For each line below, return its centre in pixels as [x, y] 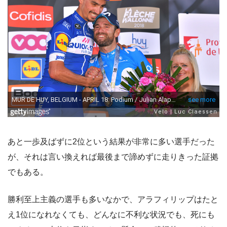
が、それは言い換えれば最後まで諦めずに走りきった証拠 [113, 157]
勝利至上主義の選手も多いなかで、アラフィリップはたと [113, 200]
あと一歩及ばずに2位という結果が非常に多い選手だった [111, 142]
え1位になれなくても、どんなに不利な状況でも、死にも [111, 215]
